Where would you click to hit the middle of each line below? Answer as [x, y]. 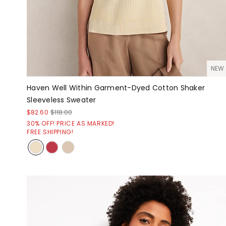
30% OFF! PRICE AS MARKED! [71, 123]
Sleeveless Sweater [62, 100]
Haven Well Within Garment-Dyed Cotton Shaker [116, 88]
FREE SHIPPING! [50, 132]
